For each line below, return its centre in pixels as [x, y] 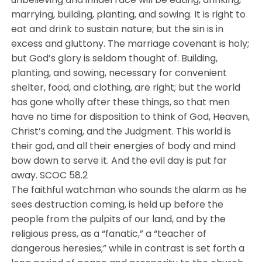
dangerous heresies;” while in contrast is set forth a [128, 248]
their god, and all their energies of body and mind [124, 146]
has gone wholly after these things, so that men [121, 102]
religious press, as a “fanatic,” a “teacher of [109, 234]
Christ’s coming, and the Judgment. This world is [121, 131]
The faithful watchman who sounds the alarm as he [129, 190]
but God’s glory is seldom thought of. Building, [115, 58]
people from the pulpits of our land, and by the [119, 219]
